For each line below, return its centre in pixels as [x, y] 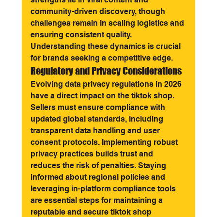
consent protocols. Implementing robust [105, 142]
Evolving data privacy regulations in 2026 [107, 84]
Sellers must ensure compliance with [99, 107]
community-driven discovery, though [99, 11]
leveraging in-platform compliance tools [104, 189]
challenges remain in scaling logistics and [108, 23]
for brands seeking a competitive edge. [101, 58]
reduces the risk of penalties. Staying [99, 165]
